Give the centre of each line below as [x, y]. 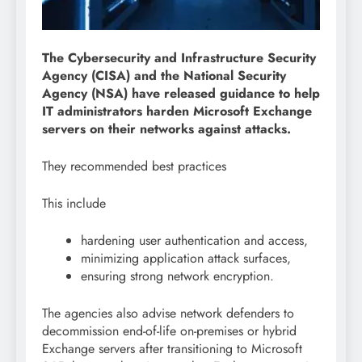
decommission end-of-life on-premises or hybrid [169, 330]
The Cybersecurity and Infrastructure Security [179, 57]
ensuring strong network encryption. [177, 276]
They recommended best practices [134, 166]
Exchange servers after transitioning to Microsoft [172, 348]
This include [74, 203]
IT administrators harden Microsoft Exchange [177, 111]
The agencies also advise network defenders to [168, 313]
